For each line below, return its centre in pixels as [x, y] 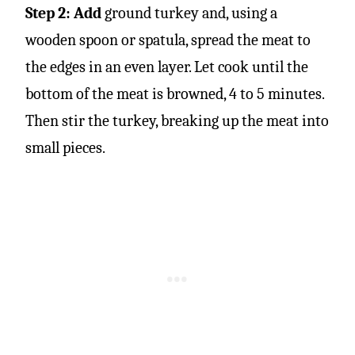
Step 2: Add [63, 13]
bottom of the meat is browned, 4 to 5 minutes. [175, 94]
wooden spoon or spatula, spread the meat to [168, 40]
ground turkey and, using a [189, 13]
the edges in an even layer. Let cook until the [167, 67]
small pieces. [65, 147]
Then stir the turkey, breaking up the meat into [177, 120]
